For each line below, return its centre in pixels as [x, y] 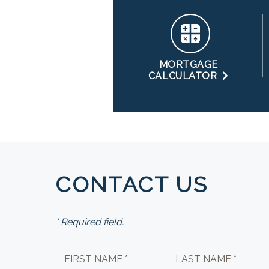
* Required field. [90, 222]
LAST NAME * [206, 259]
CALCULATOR [185, 76]
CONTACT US [132, 184]
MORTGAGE [188, 65]
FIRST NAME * [96, 259]
